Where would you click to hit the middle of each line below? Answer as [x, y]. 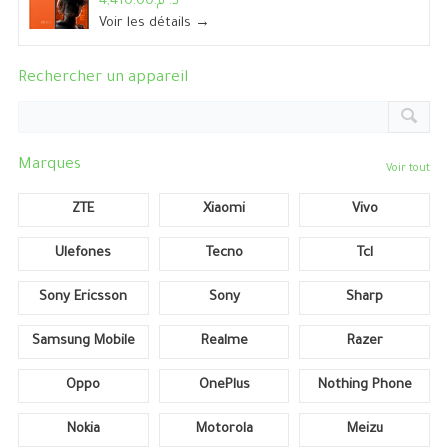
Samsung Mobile [83, 342]
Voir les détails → [154, 24]
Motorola [224, 430]
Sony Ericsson [83, 298]
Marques [49, 166]
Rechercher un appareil [102, 79]
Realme [224, 342]
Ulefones [83, 254]
